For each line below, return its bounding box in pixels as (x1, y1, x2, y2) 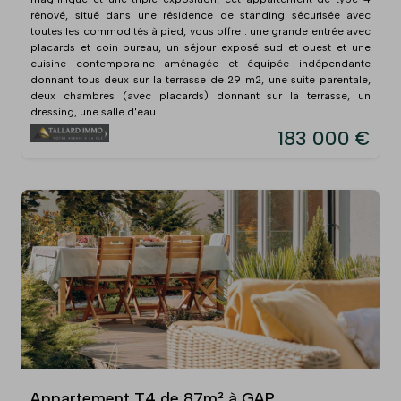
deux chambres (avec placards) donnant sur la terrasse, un (30, 89, 371, 102)
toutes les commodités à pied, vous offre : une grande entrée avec (30, 24, 371, 38)
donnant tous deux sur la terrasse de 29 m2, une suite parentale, (30, 73, 371, 86)
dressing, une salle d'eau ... (30, 105, 166, 118)
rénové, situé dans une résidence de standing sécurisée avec (30, 8, 371, 21)
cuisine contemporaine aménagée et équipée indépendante (30, 56, 371, 70)
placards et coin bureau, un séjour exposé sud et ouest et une (30, 40, 371, 54)
